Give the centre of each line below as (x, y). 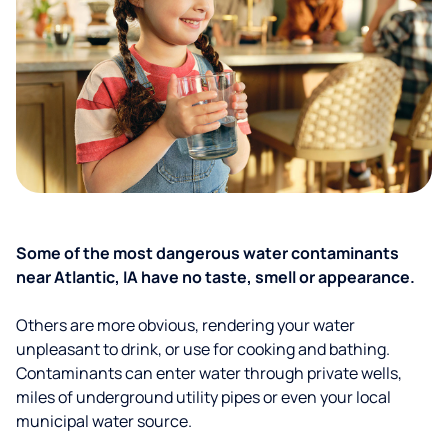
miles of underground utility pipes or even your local (203, 397)
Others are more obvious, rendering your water (185, 325)
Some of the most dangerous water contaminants (207, 253)
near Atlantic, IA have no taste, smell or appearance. (215, 277)
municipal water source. (104, 421)
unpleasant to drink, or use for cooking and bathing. (203, 349)
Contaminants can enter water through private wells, (209, 373)
